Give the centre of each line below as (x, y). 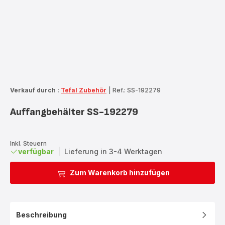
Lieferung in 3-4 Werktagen (113, 151)
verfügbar (36, 151)
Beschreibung (41, 214)
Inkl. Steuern (28, 143)
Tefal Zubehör (84, 90)
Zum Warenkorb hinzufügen (120, 172)
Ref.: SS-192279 (137, 90)
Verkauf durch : (35, 90)
